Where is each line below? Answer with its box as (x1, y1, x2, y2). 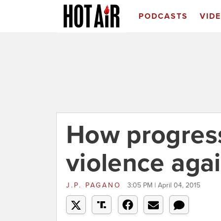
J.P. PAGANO (66, 181, 125, 189)
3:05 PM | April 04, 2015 (127, 181, 200, 189)
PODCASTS (138, 11, 188, 21)
